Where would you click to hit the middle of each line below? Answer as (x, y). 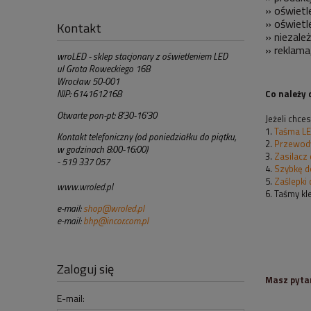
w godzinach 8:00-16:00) (102, 149)
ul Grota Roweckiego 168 (103, 69)
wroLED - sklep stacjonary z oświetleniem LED (142, 56)
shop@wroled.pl (114, 208)
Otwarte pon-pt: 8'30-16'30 (107, 115)
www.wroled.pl (85, 187)
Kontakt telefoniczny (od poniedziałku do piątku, (146, 137)
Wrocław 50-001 (88, 81)
